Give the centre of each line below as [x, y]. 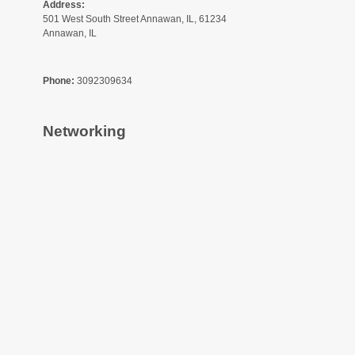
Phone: [59, 80]
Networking [84, 131]
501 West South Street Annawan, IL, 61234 [135, 19]
